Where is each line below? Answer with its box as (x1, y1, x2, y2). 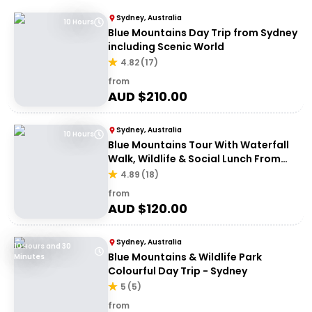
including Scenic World (108, 40, 224, 54)
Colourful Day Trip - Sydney (108, 264, 247, 278)
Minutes (14, 251, 45, 262)
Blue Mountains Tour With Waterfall (108, 138, 289, 152)
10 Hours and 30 (14, 241, 71, 251)
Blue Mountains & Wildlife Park (108, 250, 262, 264)
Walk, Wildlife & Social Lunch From (108, 152, 281, 166)
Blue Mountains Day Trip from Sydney (108, 26, 297, 40)
